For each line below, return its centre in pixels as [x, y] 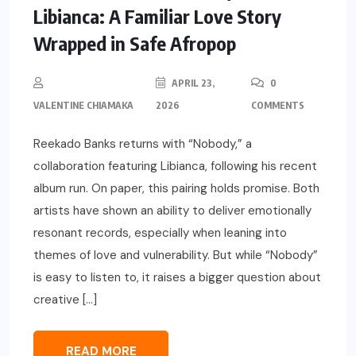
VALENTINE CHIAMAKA [83, 106]
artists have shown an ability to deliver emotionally [172, 211]
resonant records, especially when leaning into [160, 233]
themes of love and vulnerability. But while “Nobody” [176, 255]
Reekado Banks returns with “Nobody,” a [143, 144]
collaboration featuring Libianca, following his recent [175, 166]
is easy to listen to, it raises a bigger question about [177, 278]
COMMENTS [277, 106]
